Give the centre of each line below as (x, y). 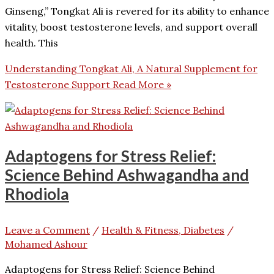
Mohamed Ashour (46, 244)
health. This (31, 43)
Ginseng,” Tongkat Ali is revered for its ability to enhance (137, 11)
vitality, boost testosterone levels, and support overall (131, 27)
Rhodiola (37, 194)
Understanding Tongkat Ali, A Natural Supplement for (131, 68)
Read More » (141, 84)
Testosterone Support (57, 84)
